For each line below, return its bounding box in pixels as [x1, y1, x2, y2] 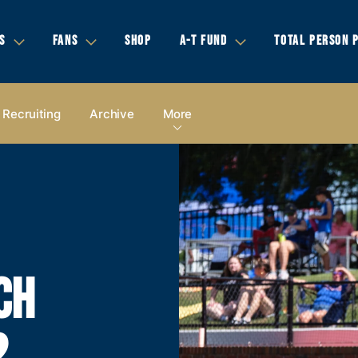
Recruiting [2, 105, 61, 121]
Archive [89, 105, 134, 121]
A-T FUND [179, 33, 228, 49]
